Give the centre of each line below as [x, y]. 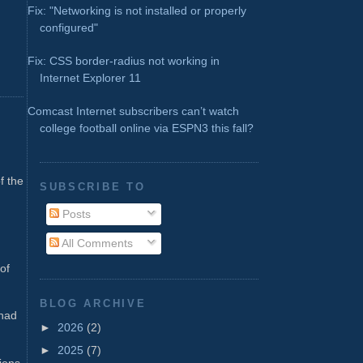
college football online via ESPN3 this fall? [147, 128]
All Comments [96, 243]
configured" [69, 28]
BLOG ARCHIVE [93, 303]
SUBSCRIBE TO [93, 187]
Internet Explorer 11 [90, 78]
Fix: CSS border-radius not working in [124, 61]
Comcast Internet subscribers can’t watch [133, 111]
